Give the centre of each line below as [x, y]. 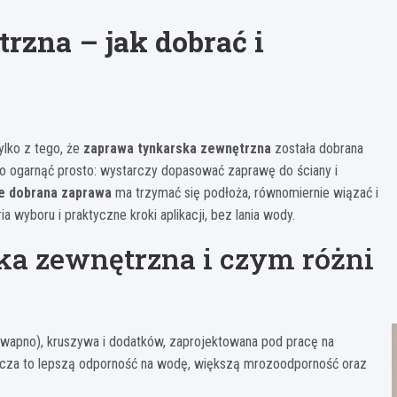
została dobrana [317, 149]
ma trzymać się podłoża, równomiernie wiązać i [245, 193]
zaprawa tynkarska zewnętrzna [177, 149]
